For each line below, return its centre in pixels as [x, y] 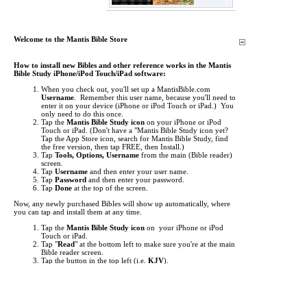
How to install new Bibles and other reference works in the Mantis [122, 65]
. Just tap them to [199, 293]
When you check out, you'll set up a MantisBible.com [126, 89]
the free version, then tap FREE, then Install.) [113, 147]
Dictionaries [61, 285]
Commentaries [184, 277]
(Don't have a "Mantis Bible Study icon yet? [159, 130]
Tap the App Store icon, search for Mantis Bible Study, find [135, 138]
